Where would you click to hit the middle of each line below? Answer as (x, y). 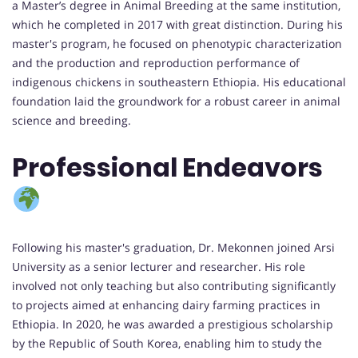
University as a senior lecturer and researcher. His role (159, 266)
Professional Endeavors (167, 168)
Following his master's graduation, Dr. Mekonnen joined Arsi (173, 247)
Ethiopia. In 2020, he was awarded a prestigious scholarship (173, 324)
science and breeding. (72, 120)
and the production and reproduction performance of (156, 62)
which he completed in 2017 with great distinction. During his (177, 24)
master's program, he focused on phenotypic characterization (177, 43)
